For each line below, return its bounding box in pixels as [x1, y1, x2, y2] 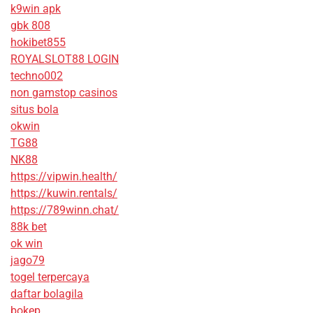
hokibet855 [10, 35, 66, 49]
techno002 [10, 68, 63, 82]
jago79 [10, 253, 45, 267]
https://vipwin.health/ [10, 169, 117, 183]
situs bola [10, 102, 59, 116]
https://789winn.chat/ [10, 203, 119, 217]
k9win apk [10, 1, 61, 15]
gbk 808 [10, 18, 50, 32]
